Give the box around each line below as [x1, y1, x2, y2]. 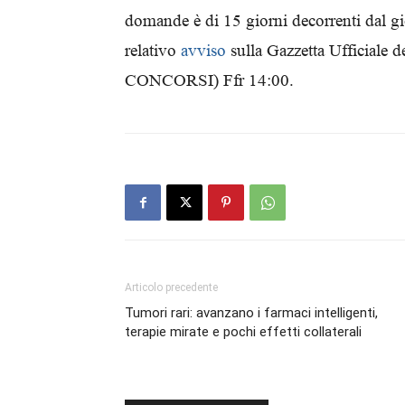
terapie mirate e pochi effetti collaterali [125, 324, 362, 340]
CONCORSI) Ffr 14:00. [125, 71, 294, 89]
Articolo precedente [125, 281, 218, 294]
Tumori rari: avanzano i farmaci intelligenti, [125, 305, 378, 321]
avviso [181, 41, 226, 60]
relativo [125, 41, 181, 60]
